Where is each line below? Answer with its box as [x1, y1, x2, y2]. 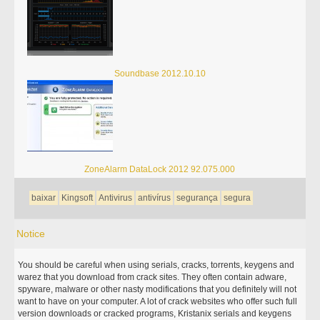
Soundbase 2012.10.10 [114, 69, 206, 79]
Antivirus [99, 193, 133, 203]
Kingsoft [61, 193, 94, 203]
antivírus [138, 193, 171, 203]
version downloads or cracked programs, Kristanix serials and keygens [18, 309, 292, 319]
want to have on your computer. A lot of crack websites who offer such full [18, 296, 298, 306]
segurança [176, 193, 219, 203]
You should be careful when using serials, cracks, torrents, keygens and [18, 260, 295, 270]
